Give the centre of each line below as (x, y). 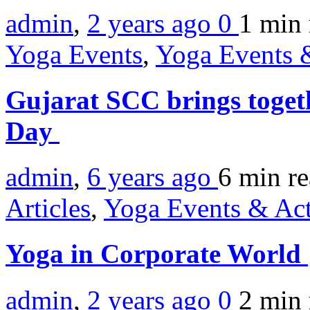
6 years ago (153, 177)
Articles (48, 208)
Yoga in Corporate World (157, 254)
